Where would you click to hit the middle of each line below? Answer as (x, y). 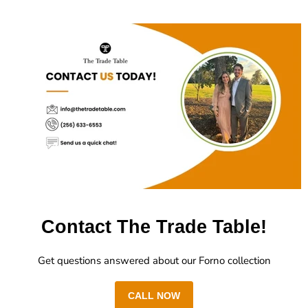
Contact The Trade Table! (154, 227)
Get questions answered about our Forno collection (154, 261)
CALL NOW (154, 296)
